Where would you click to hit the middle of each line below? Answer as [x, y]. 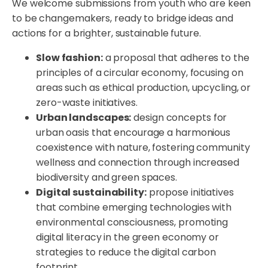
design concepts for [179, 118]
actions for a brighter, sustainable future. [108, 33]
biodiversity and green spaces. [106, 178]
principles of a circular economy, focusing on [140, 73]
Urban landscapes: [84, 118]
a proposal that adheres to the [176, 58]
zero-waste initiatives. [87, 103]
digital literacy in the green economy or [127, 237]
